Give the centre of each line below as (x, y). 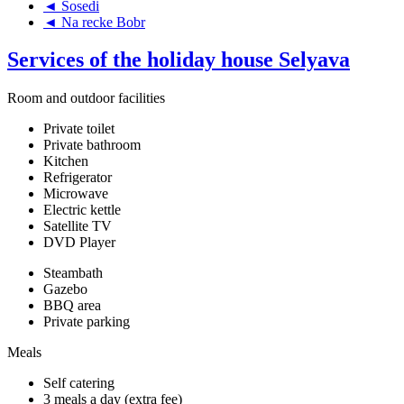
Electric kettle (82, 210)
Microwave (76, 194)
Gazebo (65, 289)
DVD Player (79, 243)
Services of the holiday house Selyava (179, 60)
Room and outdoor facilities (86, 98)
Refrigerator (78, 178)
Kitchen (66, 161)
